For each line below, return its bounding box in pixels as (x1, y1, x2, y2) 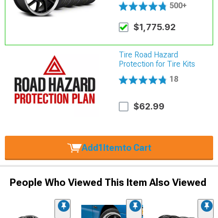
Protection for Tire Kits (119, 59, 196, 69)
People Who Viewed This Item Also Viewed (10, 177, 206, 189)
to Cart (122, 143, 151, 153)
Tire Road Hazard (119, 50, 179, 59)
